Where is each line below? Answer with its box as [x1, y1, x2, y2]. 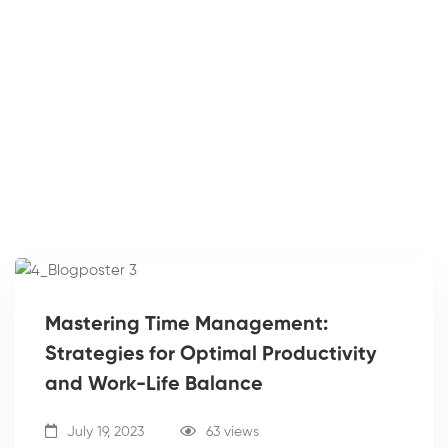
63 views [206, 424, 259, 439]
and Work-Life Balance [45, 374, 263, 395]
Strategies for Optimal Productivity [45, 344, 377, 365]
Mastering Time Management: [45, 314, 328, 335]
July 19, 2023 [63, 424, 144, 439]
